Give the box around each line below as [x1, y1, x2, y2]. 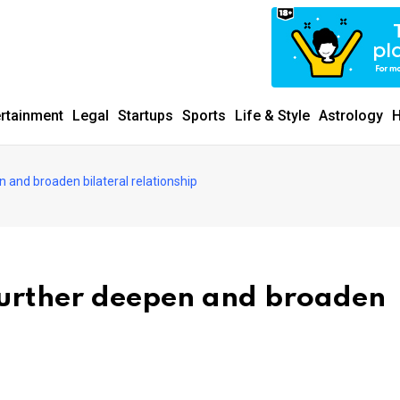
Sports [182, 107, 226, 124]
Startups [118, 107, 173, 124]
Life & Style [235, 107, 310, 124]
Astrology [319, 107, 383, 124]
